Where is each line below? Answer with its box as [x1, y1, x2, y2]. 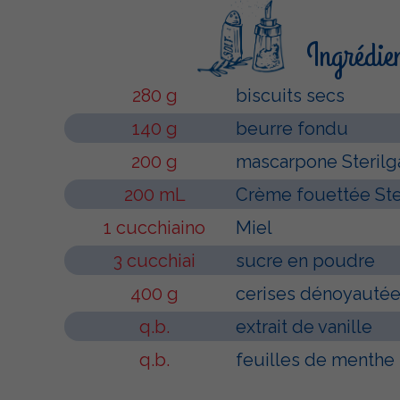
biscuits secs [236, 85, 345, 106]
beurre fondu [236, 118, 348, 139]
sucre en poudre [236, 250, 375, 271]
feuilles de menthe [236, 349, 395, 371]
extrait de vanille [236, 316, 372, 337]
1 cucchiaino [104, 217, 205, 238]
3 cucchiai [113, 250, 196, 271]
